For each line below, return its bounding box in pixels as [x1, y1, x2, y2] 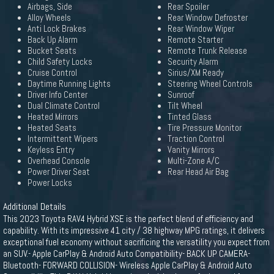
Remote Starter [168, 34, 223, 45]
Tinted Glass [168, 111, 212, 122]
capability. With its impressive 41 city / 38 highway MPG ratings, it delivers [3, 224, 265, 236]
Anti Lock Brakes [28, 23, 86, 34]
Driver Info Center [28, 89, 87, 100]
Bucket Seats [28, 45, 76, 56]
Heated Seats [28, 122, 76, 133]
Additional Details [3, 200, 66, 213]
